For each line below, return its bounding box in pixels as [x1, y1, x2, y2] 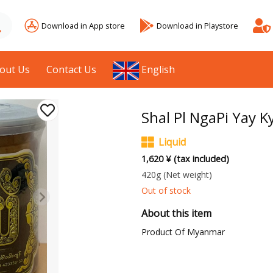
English [141, 63, 175, 76]
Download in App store [41, 19, 125, 31]
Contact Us [46, 63, 97, 76]
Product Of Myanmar [141, 226, 225, 238]
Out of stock [141, 185, 191, 197]
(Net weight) [163, 169, 212, 181]
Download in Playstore [157, 19, 238, 31]
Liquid [158, 135, 186, 149]
